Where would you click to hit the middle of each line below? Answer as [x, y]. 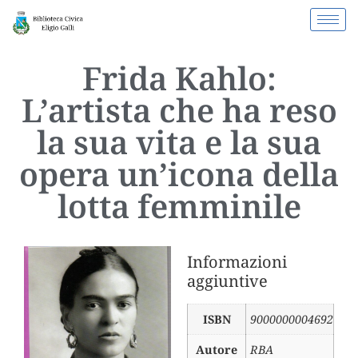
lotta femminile [179, 206]
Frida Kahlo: [179, 78]
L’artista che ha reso [179, 110]
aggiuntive [227, 281]
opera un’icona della [179, 174]
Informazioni [237, 262]
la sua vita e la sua [179, 142]
